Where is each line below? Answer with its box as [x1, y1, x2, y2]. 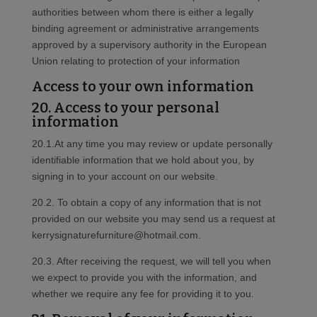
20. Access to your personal [31, 99, 219, 117]
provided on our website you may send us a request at [31, 213, 275, 225]
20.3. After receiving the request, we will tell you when [31, 255, 271, 267]
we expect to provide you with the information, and [31, 272, 257, 284]
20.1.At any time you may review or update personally [31, 138, 272, 150]
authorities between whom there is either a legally [31, 6, 253, 18]
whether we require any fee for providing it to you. [31, 288, 254, 300]
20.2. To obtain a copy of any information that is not [31, 197, 261, 209]
